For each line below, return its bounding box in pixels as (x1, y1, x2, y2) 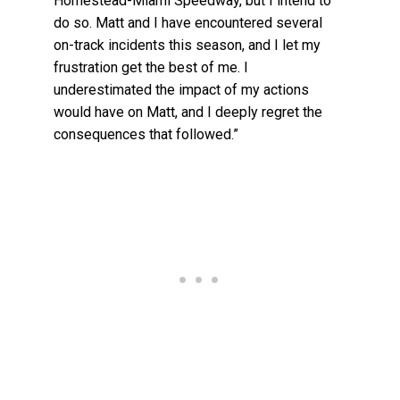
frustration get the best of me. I (54, 59, 249, 77)
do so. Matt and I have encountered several (54, 14, 323, 32)
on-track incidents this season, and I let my (54, 37, 321, 54)
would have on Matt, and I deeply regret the (54, 104, 323, 121)
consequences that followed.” (54, 126, 239, 144)
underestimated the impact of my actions (54, 81, 310, 99)
